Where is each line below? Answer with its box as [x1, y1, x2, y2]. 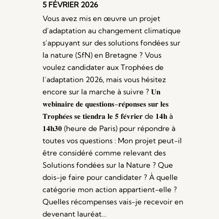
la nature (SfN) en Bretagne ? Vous [43, 50, 162, 60]
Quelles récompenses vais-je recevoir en [43, 197, 184, 207]
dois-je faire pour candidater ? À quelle [43, 173, 178, 182]
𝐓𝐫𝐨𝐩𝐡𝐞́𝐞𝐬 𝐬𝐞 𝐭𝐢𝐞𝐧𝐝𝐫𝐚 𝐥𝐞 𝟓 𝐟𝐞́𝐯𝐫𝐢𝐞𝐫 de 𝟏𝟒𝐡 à [43, 111, 174, 121]
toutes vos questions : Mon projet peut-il [43, 136, 182, 146]
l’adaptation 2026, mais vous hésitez [43, 75, 167, 85]
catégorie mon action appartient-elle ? [43, 185, 177, 195]
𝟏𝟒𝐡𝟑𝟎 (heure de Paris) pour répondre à [43, 124, 176, 133]
